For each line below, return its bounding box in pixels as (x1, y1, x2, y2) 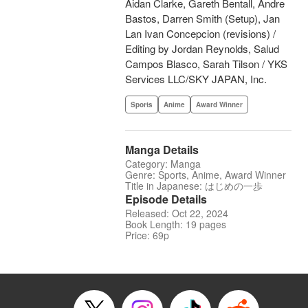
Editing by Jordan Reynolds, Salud (125, 41, 279, 56)
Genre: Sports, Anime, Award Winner (125, 168, 286, 182)
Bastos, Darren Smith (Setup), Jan (125, 11, 280, 26)
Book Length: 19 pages (125, 217, 226, 232)
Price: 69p (125, 228, 169, 243)
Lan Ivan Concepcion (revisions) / (125, 26, 276, 41)
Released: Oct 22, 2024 (125, 206, 228, 221)
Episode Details (125, 191, 207, 208)
